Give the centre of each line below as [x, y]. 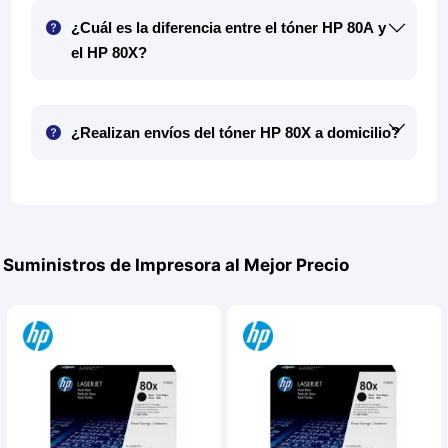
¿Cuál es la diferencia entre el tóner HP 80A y [229, 28]
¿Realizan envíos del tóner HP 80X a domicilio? [236, 133]
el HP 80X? [109, 53]
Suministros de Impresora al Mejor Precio [176, 265]
